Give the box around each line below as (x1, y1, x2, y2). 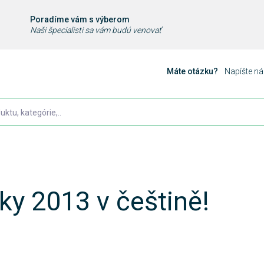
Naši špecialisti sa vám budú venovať (29, 25, 161, 35)
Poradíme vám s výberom (29, 15, 130, 24)
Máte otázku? (167, 67, 220, 76)
